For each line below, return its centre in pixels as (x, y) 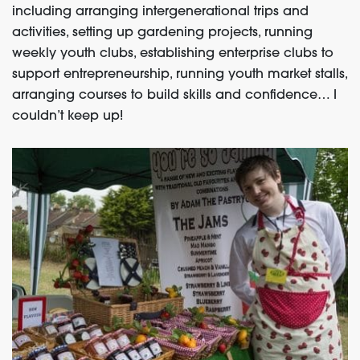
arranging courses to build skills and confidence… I (174, 96)
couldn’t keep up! (67, 117)
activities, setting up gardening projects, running (162, 33)
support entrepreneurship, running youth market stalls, (180, 75)
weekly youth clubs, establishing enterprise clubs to (173, 54)
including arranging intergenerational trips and (160, 12)
